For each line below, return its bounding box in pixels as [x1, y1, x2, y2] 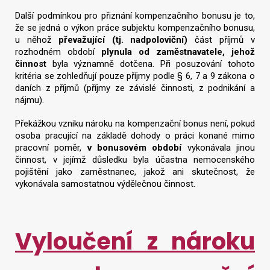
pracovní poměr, [15, 142, 87, 153]
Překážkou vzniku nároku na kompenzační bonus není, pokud [15, 118, 255, 129]
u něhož [15, 34, 51, 45]
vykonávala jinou [181, 142, 256, 153]
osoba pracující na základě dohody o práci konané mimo [15, 130, 255, 141]
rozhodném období [15, 46, 101, 57]
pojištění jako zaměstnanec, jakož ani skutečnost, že [15, 166, 255, 177]
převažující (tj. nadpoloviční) [51, 34, 188, 45]
